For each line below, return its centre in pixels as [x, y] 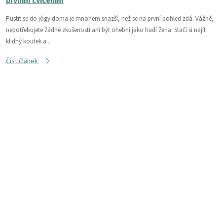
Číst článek [23, 61]
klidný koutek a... [28, 42]
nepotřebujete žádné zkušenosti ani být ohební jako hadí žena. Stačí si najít [106, 30]
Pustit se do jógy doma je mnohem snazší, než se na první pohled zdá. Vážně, [110, 19]
